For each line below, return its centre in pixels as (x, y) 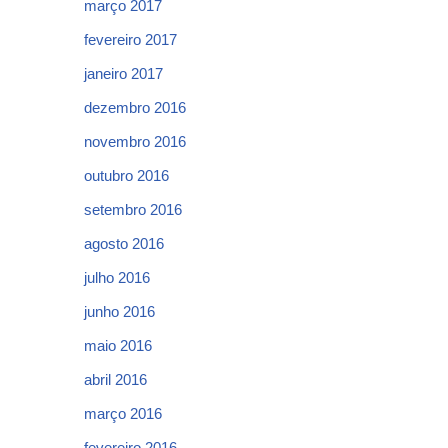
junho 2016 (119, 311)
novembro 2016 (135, 141)
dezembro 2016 (135, 107)
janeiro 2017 (123, 73)
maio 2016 (118, 345)
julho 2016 (117, 277)
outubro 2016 (126, 175)
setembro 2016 (133, 209)
